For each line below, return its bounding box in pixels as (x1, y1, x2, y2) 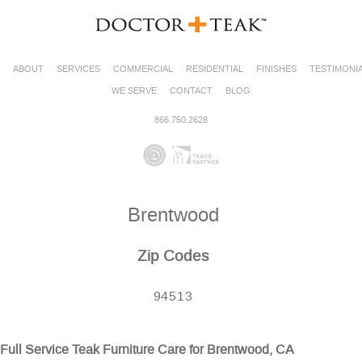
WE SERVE (112, 85, 157, 97)
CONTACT (170, 85, 213, 97)
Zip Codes (137, 246, 209, 266)
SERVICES (57, 63, 100, 75)
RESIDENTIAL (186, 63, 243, 75)
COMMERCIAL (113, 63, 173, 75)
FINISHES (256, 63, 297, 75)
